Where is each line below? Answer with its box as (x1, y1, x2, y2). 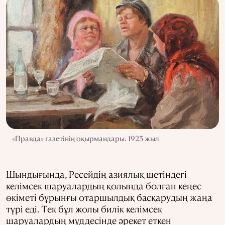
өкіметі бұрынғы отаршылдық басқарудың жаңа (6, 191, 212, 203)
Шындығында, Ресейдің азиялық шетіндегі (6, 168, 187, 180)
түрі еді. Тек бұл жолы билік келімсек (6, 203, 162, 215)
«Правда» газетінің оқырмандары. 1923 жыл (12, 134, 159, 143)
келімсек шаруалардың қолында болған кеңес (6, 180, 201, 192)
